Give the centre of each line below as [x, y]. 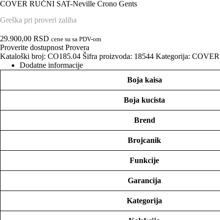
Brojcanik [144, 140]
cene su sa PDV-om [76, 40]
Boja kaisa [144, 80]
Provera [77, 48]
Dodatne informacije [51, 65]
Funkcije [144, 161]
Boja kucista [144, 100]
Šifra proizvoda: [108, 56]
